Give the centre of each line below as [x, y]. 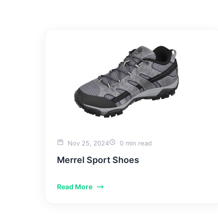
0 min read [135, 143]
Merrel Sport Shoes [98, 160]
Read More [75, 187]
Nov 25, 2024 [87, 143]
